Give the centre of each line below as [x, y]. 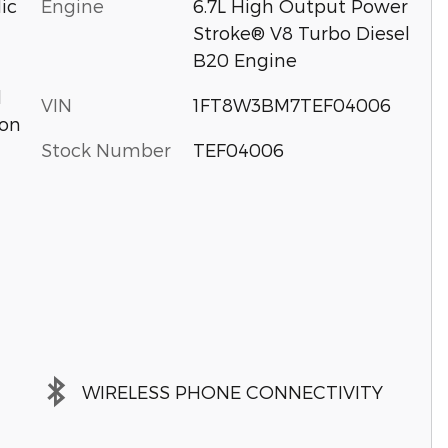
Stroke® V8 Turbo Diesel [301, 32]
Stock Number [106, 149]
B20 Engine [244, 59]
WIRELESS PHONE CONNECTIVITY [232, 391]
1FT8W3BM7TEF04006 [291, 104]
